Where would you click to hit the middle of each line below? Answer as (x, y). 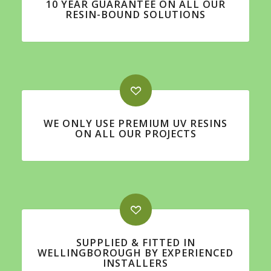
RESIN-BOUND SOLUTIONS (135, 14)
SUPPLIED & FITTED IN (135, 242)
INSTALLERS (135, 263)
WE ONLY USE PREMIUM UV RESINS (135, 123)
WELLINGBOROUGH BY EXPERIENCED (135, 253)
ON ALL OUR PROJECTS (135, 133)
